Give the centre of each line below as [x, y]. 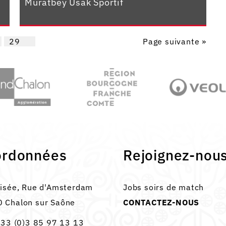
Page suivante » [175, 41]
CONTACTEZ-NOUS [161, 202]
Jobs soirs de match [164, 187]
